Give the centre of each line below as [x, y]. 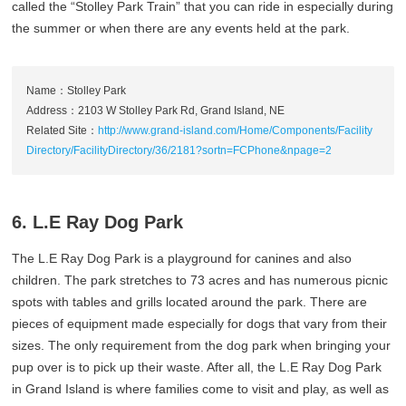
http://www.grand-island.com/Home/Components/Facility [236, 130]
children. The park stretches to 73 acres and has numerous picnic [200, 280]
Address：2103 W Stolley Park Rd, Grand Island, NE [156, 110]
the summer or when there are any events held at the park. [181, 28]
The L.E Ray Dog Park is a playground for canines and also [182, 258]
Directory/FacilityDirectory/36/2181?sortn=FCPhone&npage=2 [179, 150]
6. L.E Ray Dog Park [98, 222]
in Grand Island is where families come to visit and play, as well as [201, 388]
